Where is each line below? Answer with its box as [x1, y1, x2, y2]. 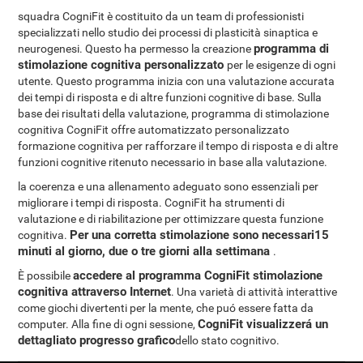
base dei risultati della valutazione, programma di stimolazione [18, 107, 330, 120]
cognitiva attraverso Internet [18, 284, 172, 299]
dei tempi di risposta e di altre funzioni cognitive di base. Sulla [18, 91, 322, 104]
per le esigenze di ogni [227, 58, 336, 71]
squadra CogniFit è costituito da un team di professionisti [18, 10, 305, 23]
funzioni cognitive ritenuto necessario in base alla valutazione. [18, 156, 328, 169]
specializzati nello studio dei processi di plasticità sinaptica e [18, 26, 318, 39]
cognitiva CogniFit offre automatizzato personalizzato [18, 123, 290, 136]
